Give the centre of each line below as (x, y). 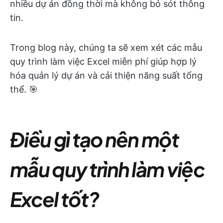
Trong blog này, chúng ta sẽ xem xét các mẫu (106, 48)
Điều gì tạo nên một (95, 139)
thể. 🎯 (24, 89)
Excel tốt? (55, 199)
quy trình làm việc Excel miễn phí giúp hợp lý (103, 61)
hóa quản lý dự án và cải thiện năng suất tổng (106, 75)
